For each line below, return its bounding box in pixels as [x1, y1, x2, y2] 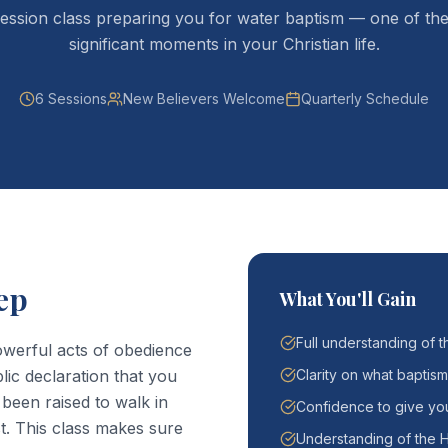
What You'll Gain [280, 287, 416, 311]
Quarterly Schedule [301, 90, 429, 107]
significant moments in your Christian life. [68, 34, 380, 54]
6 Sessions [35, 90, 107, 107]
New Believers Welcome [123, 90, 285, 107]
